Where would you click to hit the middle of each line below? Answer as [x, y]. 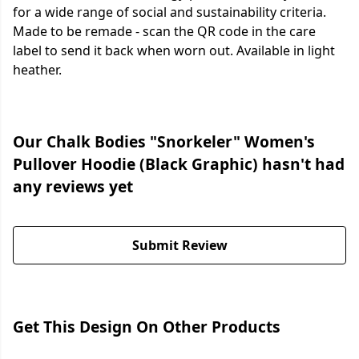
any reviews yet [73, 187]
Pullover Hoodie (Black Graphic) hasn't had [179, 164]
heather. [37, 70]
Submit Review [179, 246]
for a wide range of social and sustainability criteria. [169, 12]
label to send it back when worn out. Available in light [174, 51]
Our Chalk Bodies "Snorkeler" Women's [164, 142]
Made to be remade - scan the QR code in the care [164, 32]
